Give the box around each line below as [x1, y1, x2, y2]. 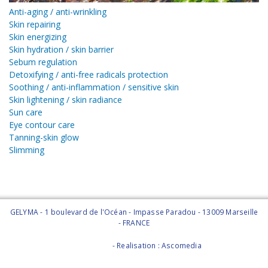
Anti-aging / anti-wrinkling [9, 5, 106, 17]
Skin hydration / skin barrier [9, 43, 114, 55]
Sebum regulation [9, 56, 77, 68]
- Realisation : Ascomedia [110, 240, 202, 251]
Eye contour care [9, 118, 75, 130]
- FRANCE [118, 217, 150, 228]
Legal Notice [66, 240, 111, 251]
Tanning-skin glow [9, 131, 79, 143]
